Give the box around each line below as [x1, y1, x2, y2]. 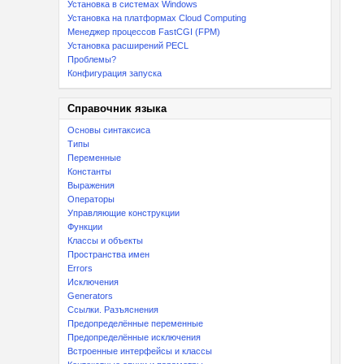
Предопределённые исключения [67, 332, 201, 342]
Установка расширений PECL [67, 41, 188, 50]
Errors [67, 263, 93, 273]
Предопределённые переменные [67, 318, 203, 328]
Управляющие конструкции [67, 208, 180, 218]
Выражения [67, 180, 115, 190]
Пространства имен [67, 249, 149, 259]
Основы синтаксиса [67, 125, 150, 135]
